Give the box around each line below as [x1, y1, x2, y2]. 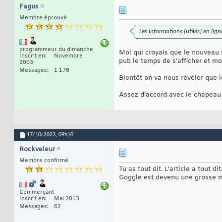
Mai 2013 [54, 195, 79, 203]
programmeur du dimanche [19, 46, 93, 54]
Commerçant [19, 189, 54, 196]
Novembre [54, 53, 83, 60]
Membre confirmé [19, 157, 68, 165]
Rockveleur [19, 145, 55, 154]
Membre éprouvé [19, 14, 67, 22]
